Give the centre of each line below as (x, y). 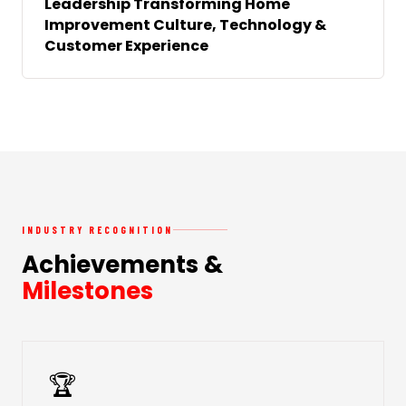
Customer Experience (126, 45)
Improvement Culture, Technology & (185, 24)
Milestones (87, 290)
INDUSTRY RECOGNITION (97, 229)
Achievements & (122, 264)
